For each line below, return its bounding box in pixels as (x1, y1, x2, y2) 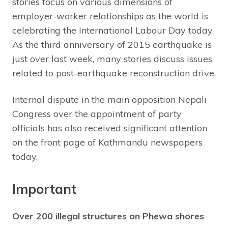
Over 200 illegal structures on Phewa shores (12, 210, 204, 222)
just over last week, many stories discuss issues (12, 53, 212, 65)
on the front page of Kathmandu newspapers (12, 136, 203, 148)
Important (12, 181, 76, 197)
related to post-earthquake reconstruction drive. (12, 67, 216, 79)
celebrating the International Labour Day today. (12, 24, 214, 36)
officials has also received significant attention (12, 122, 207, 134)
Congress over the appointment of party (12, 108, 182, 120)
